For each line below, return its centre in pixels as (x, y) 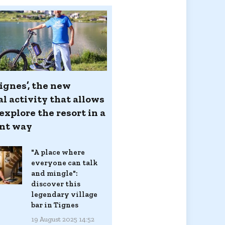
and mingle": (54, 173)
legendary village (64, 194)
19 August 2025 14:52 (63, 219)
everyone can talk (65, 162)
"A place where (58, 152)
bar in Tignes (55, 205)
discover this (56, 184)
